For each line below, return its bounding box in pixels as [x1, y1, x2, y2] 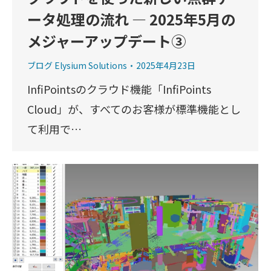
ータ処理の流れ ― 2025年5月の [27, 8, 235, 30]
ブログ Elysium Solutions [27, 59, 127, 72]
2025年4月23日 [136, 59, 195, 72]
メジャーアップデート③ [27, 30, 186, 52]
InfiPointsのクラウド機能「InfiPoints [27, 81, 211, 97]
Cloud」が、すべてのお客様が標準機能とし [27, 101, 241, 117]
